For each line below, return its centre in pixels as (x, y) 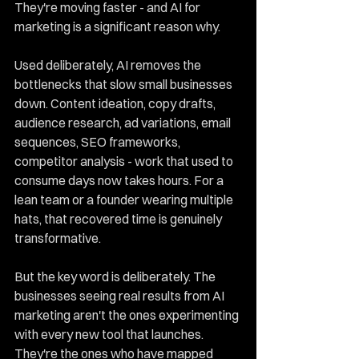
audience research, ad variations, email (124, 123)
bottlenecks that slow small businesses (125, 84)
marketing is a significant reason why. (117, 26)
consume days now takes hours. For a (120, 180)
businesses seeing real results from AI (121, 296)
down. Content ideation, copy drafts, (116, 103)
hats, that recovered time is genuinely (119, 219)
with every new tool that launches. (110, 334)
